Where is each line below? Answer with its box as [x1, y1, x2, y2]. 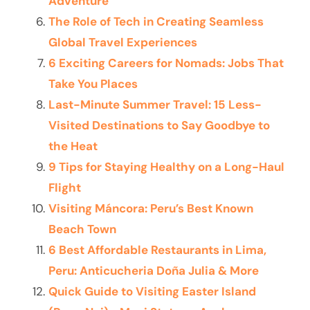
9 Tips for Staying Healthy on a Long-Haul [48, 158, 284, 174]
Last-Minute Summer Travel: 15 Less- [48, 96, 262, 112]
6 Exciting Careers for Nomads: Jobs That [48, 55, 284, 71]
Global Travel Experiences [48, 34, 197, 50]
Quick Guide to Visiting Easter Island [48, 283, 256, 299]
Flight [48, 179, 81, 195]
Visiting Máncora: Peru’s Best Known [48, 200, 253, 216]
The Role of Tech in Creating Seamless [48, 13, 264, 29]
